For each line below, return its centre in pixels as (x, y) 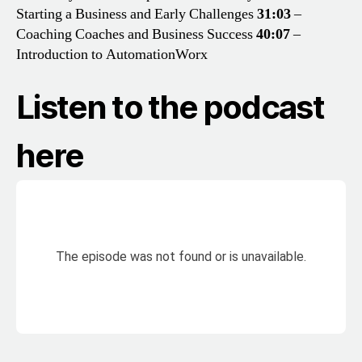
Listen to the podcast (170, 107)
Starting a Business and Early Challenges (135, 15)
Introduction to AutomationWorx (112, 55)
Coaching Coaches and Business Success (135, 35)
